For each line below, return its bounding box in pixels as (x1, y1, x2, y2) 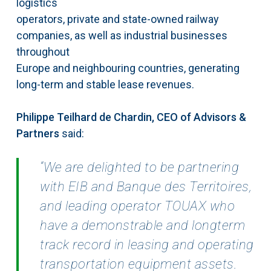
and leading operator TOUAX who (40, 198, 235, 214)
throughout (16, 45, 70, 59)
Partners (16, 127, 59, 140)
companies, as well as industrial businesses (16, 29, 227, 42)
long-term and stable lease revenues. (16, 78, 194, 91)
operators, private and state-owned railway (16, 13, 219, 26)
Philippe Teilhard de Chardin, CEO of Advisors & (16, 111, 246, 124)
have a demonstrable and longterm (40, 218, 246, 233)
